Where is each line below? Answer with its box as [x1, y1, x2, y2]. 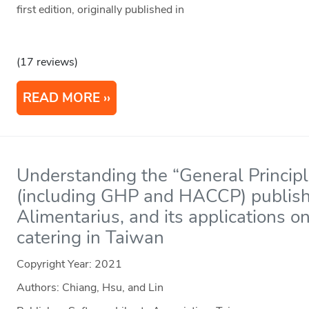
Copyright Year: [17, 257, 95, 272]
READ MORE [23, 89, 101, 108]
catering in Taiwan [17, 226, 165, 250]
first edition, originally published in [17, 2, 185, 18]
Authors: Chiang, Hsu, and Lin [17, 280, 164, 296]
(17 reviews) [17, 54, 79, 70]
